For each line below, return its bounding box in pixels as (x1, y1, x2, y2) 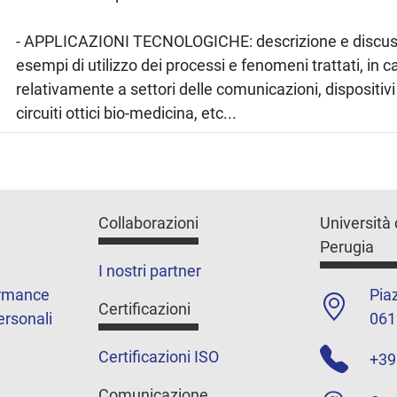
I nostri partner (98, 261, 202, 281)
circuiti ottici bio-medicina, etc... (16, 103, 237, 122)
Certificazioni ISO (98, 347, 220, 367)
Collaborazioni (98, 213, 199, 232)
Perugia (319, 237, 374, 256)
